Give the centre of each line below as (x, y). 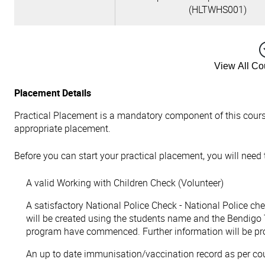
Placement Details (53, 93)
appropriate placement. (62, 128)
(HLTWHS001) (217, 9)
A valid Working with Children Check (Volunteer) (125, 183)
